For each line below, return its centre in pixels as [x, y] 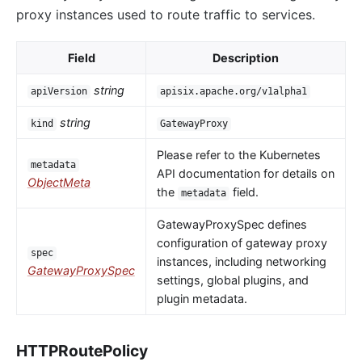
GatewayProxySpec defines [232, 225]
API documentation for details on [245, 174]
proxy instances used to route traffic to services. [166, 15]
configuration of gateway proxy [242, 243]
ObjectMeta [59, 183]
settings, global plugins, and [232, 280]
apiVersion [59, 92]
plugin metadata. [202, 299]
